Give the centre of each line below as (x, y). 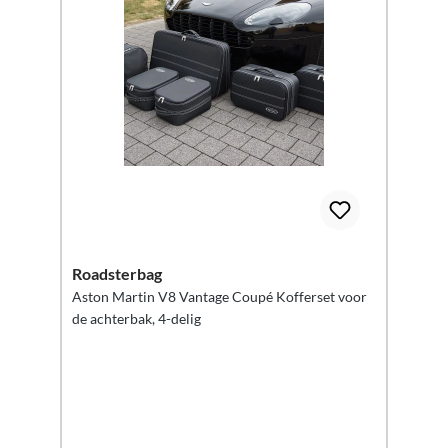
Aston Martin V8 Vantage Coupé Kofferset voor (174, 296)
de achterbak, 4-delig (136, 318)
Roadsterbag (117, 273)
